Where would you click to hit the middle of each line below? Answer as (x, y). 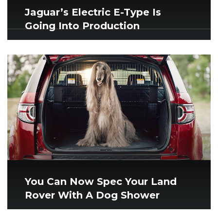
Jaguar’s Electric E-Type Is (93, 12)
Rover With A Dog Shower (92, 195)
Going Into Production (82, 26)
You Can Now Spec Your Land (101, 182)
